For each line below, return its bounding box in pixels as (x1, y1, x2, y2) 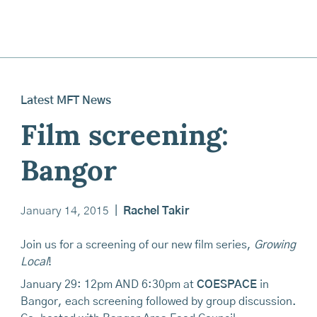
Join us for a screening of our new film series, (20, 238, 254, 250)
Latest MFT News (20, 94, 111, 106)
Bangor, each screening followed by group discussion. (20, 295, 296, 307)
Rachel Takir (122, 204, 189, 217)
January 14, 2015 (20, 204, 109, 217)
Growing (253, 238, 296, 250)
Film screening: (20, 123, 229, 152)
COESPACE (196, 278, 257, 290)
